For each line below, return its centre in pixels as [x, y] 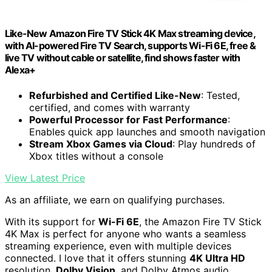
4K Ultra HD [217, 258]
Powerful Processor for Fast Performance [128, 119]
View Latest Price [45, 178]
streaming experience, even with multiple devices [118, 246]
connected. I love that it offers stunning [97, 258]
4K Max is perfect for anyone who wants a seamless [125, 233]
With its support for [52, 221]
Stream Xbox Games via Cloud [101, 144]
